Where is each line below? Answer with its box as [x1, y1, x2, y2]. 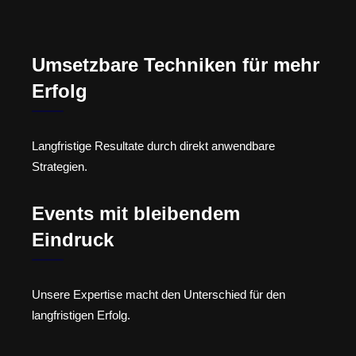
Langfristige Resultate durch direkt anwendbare [32, 139, 275, 153]
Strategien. [32, 160, 87, 174]
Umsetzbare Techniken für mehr [32, 54, 319, 76]
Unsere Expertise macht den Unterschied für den [32, 287, 285, 301]
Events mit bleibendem [32, 202, 240, 224]
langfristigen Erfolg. [32, 308, 130, 322]
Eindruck [32, 228, 114, 250]
